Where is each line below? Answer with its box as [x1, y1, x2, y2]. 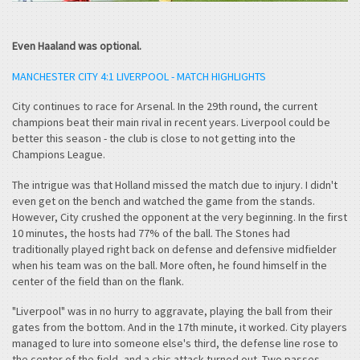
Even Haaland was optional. [12, 39, 141, 54]
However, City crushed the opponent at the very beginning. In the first [12, 209, 347, 224]
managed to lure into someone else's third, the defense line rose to [12, 336, 338, 351]
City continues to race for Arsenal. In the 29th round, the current [12, 99, 317, 114]
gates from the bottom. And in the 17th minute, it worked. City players [12, 320, 347, 335]
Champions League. [12, 147, 105, 162]
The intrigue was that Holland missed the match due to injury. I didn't [12, 177, 337, 192]
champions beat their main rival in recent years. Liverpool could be [12, 115, 330, 130]
